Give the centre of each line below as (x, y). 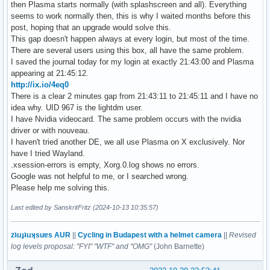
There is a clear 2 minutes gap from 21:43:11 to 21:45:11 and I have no (134, 96)
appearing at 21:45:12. (50, 73)
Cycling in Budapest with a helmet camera (150, 235)
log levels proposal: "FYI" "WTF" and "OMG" (81, 246)
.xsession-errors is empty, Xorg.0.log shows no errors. (105, 165)
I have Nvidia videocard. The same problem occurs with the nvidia (126, 119)
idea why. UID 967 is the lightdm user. (77, 107)
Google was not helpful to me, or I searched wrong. (100, 176)
